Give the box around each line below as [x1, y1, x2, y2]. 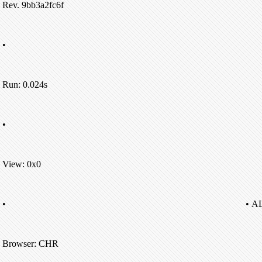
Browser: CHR [2, 239, 58, 249]
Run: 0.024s [2, 80, 47, 89]
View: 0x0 [2, 159, 41, 169]
